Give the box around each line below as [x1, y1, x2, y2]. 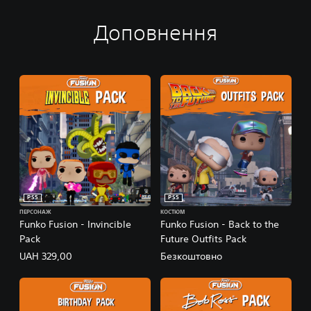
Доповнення [93, 21, 218, 46]
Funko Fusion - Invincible [19, 218, 131, 231]
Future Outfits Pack [160, 233, 246, 246]
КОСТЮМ [160, 208, 185, 217]
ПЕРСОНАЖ [19, 208, 51, 217]
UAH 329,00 [19, 250, 72, 263]
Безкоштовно [160, 250, 222, 263]
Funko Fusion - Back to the [160, 218, 279, 231]
